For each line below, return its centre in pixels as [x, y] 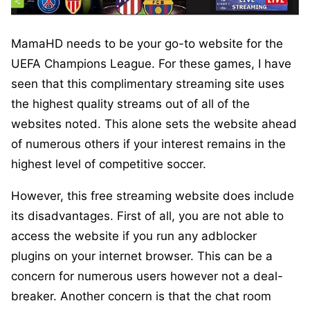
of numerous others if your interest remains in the [148, 144]
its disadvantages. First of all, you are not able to [147, 216]
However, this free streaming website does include [153, 195]
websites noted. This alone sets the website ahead [154, 124]
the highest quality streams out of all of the [130, 103]
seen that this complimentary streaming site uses [148, 83]
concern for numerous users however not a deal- [147, 276]
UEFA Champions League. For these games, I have [151, 63]
